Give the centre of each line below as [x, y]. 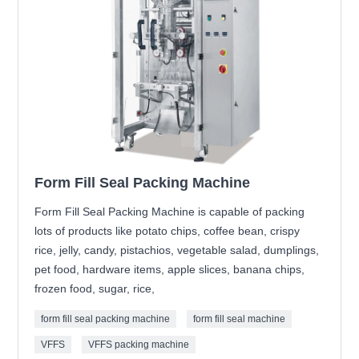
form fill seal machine [240, 319]
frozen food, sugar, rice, [95, 288]
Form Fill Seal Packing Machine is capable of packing [170, 211]
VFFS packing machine [139, 344]
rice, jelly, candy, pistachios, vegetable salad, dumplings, [177, 250]
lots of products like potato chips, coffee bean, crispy [167, 230]
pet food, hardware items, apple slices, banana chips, [170, 269]
